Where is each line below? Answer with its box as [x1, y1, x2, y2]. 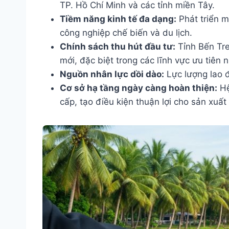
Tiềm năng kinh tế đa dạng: [60, 13, 176, 24]
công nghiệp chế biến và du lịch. [60, 27, 192, 38]
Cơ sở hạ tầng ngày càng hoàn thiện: [60, 82, 217, 93]
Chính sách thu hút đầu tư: [60, 41, 175, 52]
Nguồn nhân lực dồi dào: [60, 68, 164, 79]
